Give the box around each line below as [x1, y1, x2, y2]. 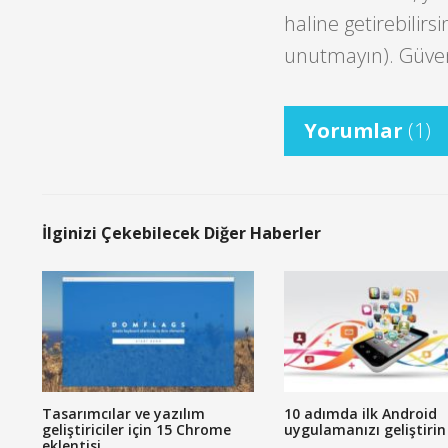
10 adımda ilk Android [283, 403, 437, 423]
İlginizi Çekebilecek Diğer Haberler [42, 221, 321, 244]
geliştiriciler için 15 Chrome [42, 419, 231, 439]
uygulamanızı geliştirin [283, 419, 446, 439]
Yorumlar [303, 116, 408, 144]
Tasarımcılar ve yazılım [42, 403, 205, 423]
